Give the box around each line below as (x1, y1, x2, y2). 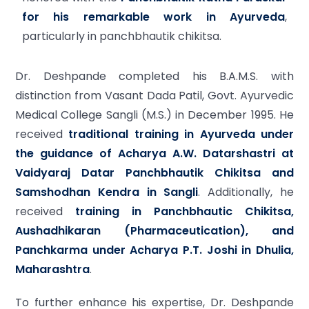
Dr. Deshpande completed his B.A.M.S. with (15, 68, 294, 84)
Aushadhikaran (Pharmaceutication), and (15, 223, 294, 239)
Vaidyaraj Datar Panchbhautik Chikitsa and (15, 165, 294, 181)
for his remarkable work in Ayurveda (22, 9, 285, 25)
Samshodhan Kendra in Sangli (15, 184, 199, 200)
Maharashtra (15, 261, 90, 277)
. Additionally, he (198, 184, 295, 200)
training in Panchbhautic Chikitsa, (75, 203, 294, 219)
